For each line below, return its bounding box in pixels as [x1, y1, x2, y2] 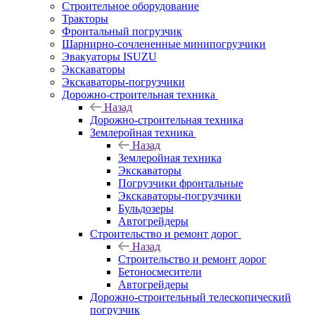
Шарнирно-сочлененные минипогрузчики [62, 38, 266, 50]
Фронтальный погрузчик [62, 25, 182, 37]
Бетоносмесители [118, 266, 202, 278]
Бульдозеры [118, 202, 174, 214]
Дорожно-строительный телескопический [90, 291, 291, 303]
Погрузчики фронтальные [118, 177, 243, 189]
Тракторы [62, 13, 108, 25]
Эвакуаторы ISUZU [62, 51, 157, 63]
